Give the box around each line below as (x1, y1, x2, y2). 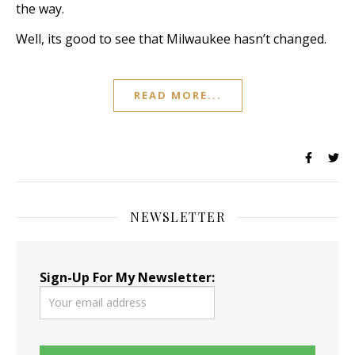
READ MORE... (133, 88, 222, 102)
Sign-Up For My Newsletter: (40, 269, 215, 286)
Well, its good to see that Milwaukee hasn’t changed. (16, 30, 326, 48)
